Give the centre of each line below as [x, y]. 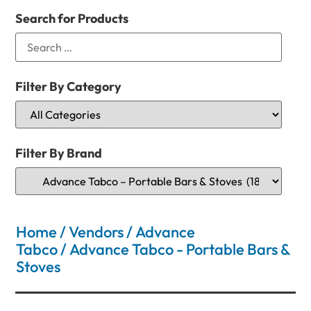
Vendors [96, 232]
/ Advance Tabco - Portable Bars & [174, 249]
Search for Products [72, 18]
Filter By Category [69, 86]
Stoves [39, 266]
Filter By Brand [59, 153]
